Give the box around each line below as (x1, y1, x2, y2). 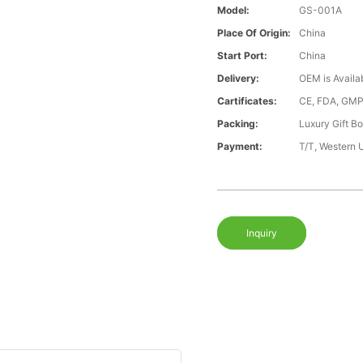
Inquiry (246, 227, 278, 240)
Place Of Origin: (217, 27, 292, 40)
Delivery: (217, 72, 260, 85)
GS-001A (299, 4, 343, 17)
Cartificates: (217, 95, 278, 108)
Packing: (217, 117, 259, 130)
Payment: (217, 140, 263, 153)
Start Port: (217, 49, 268, 62)
